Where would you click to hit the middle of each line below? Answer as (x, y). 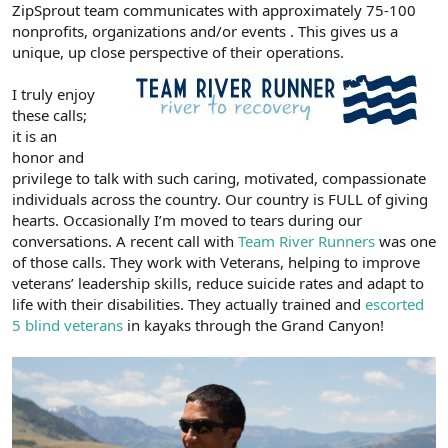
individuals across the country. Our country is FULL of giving (220, 199)
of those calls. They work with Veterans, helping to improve (216, 262)
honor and (48, 157)
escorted (394, 304)
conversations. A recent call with (125, 241)
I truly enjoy (53, 94)
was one (405, 241)
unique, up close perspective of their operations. (178, 52)
